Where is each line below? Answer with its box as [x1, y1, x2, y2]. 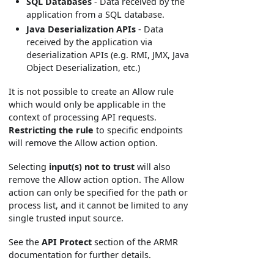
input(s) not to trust [49, 161, 135, 173]
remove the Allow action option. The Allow [9, 174, 185, 186]
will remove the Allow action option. [9, 137, 158, 149]
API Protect [42, 236, 92, 248]
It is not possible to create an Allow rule [9, 86, 174, 98]
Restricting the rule [9, 124, 94, 136]
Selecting [9, 161, 50, 173]
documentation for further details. [9, 249, 152, 261]
